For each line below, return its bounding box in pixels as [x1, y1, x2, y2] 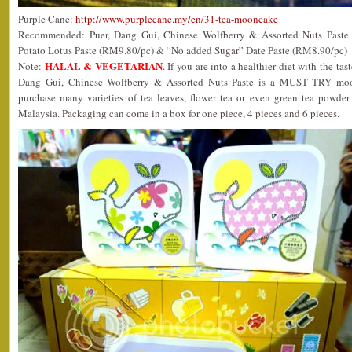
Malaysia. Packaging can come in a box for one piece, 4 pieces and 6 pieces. [18, 106, 339, 121]
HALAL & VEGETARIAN [44, 58, 163, 74]
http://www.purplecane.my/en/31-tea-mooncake [75, 12, 278, 27]
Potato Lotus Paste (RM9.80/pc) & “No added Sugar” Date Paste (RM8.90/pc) [18, 43, 347, 58]
